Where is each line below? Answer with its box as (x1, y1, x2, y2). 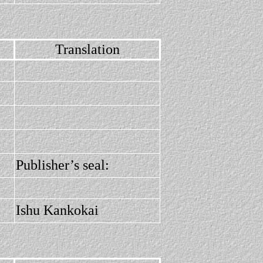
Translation (55, 42, 120, 57)
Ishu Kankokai (16, 203, 99, 218)
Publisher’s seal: (16, 157, 109, 173)
